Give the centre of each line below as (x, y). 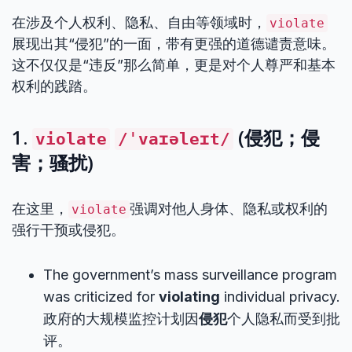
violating (189, 297)
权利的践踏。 (54, 86)
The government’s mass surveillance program (190, 275)
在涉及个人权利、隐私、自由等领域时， (139, 22)
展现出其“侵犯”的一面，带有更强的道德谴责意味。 (174, 44)
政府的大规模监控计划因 (121, 319)
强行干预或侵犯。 (68, 230)
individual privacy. (280, 297)
